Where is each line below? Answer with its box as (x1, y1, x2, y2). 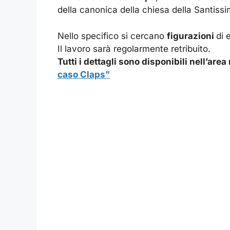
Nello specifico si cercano (57, 30, 167, 41)
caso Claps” (57, 69, 110, 80)
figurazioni (167, 30, 216, 41)
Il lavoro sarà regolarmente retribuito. (57, 43, 210, 54)
